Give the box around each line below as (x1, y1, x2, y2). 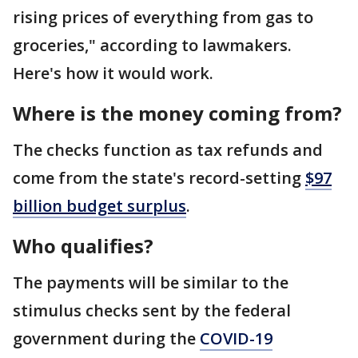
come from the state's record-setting (13, 167, 305, 189)
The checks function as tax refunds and (13, 139, 323, 161)
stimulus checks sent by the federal (13, 300, 291, 321)
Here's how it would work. (13, 62, 213, 84)
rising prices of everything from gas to (13, 6, 313, 28)
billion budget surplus (13, 195, 186, 217)
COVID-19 (200, 328, 272, 349)
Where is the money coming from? (13, 100, 342, 126)
